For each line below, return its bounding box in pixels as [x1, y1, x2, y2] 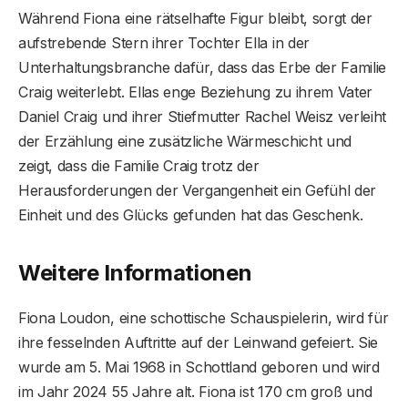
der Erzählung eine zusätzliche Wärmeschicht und [18, 131, 352, 150]
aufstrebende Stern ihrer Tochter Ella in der [18, 33, 310, 52]
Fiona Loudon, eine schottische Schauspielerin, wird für [18, 309, 389, 328]
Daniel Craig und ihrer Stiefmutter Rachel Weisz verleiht [18, 107, 387, 126]
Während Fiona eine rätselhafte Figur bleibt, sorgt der [18, 8, 372, 27]
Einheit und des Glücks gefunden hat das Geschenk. [18, 205, 363, 224]
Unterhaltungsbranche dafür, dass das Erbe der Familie [18, 57, 387, 76]
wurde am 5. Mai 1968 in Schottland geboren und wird [18, 358, 380, 377]
